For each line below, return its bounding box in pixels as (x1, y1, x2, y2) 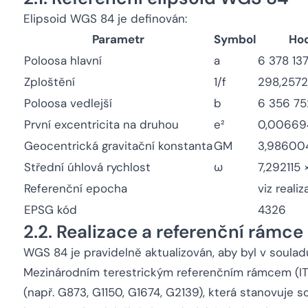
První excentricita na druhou (24, 117, 179, 132)
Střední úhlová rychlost (24, 159, 151, 175)
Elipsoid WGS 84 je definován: (23, 11, 187, 26)
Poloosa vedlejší (24, 96, 112, 111)
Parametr (92, 32, 144, 47)
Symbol (214, 32, 256, 47)
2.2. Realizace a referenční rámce (23, 220, 303, 243)
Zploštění (24, 74, 75, 89)
